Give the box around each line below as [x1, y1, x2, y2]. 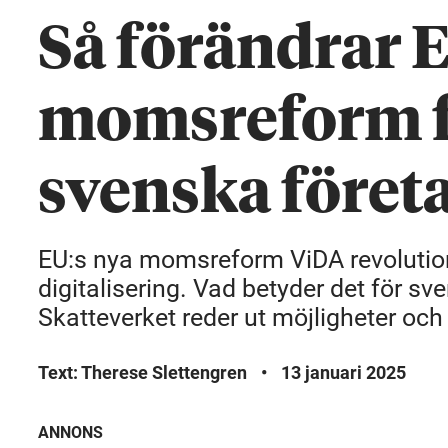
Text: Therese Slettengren [38, 362, 247, 383]
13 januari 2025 [281, 362, 406, 383]
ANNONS [38, 423, 103, 442]
